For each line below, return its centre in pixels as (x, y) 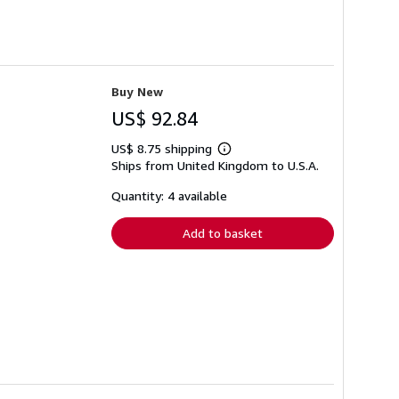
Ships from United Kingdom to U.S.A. (215, 166)
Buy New (137, 92)
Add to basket (223, 233)
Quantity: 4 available (169, 196)
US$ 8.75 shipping (163, 149)
